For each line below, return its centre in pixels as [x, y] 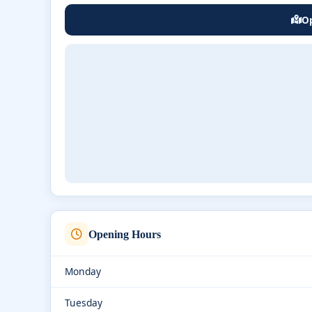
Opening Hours [125, 234]
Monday [83, 271]
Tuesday [84, 303]
